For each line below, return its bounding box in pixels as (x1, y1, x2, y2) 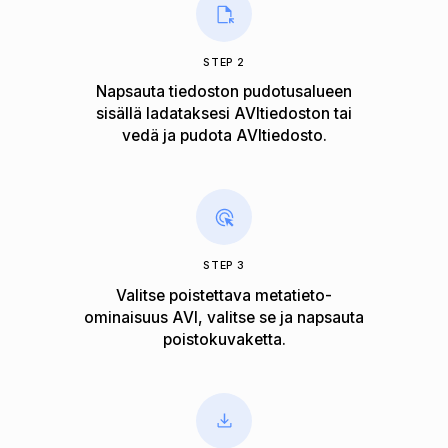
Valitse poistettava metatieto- (116, 285, 332, 305)
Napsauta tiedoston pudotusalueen (96, 82, 352, 102)
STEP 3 (203, 259, 245, 273)
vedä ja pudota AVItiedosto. (121, 126, 327, 146)
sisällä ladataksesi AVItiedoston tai (96, 104, 352, 124)
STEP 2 (203, 56, 245, 70)
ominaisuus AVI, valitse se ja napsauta (84, 307, 364, 327)
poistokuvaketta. (162, 329, 286, 349)
